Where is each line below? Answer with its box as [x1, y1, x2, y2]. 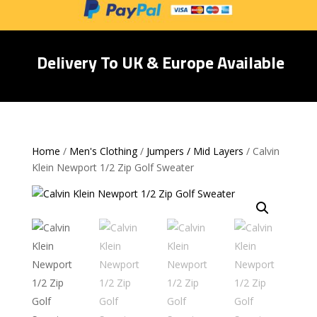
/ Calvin [243, 144, 279, 158]
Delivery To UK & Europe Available [33, 49, 284, 75]
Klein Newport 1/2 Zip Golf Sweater [31, 160, 194, 174]
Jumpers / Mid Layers [146, 144, 243, 158]
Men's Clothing [69, 144, 137, 158]
